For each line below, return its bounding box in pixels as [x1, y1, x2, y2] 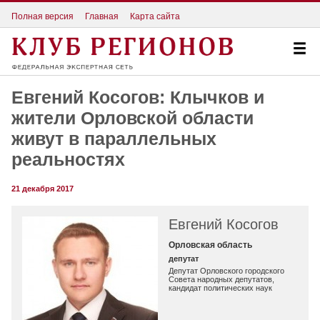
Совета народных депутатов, [169, 275, 275, 284]
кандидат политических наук [169, 284, 273, 293]
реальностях [11, 149, 125, 170]
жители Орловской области [11, 108, 254, 129]
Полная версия [11, 11, 74, 21]
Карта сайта [130, 11, 180, 21]
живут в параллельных [11, 129, 216, 149]
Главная [85, 11, 119, 21]
